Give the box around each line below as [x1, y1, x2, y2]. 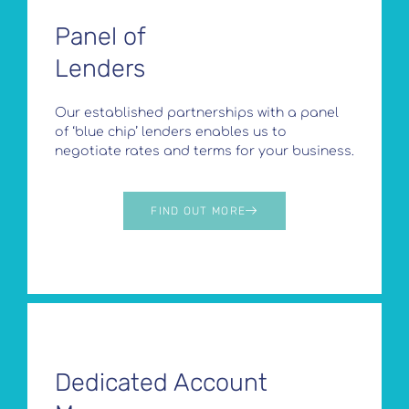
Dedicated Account [55, 367, 267, 397]
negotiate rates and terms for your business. [55, 143, 354, 158]
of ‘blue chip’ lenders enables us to [55, 124, 287, 139]
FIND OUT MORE [151, 204, 246, 217]
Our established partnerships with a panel [55, 105, 339, 120]
